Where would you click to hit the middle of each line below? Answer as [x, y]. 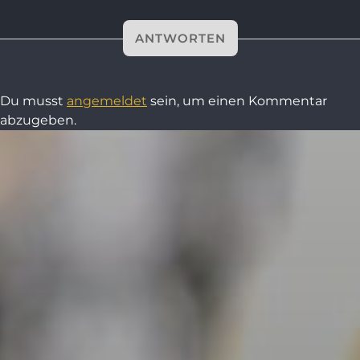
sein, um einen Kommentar [237, 100]
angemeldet [107, 100]
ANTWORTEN [180, 38]
